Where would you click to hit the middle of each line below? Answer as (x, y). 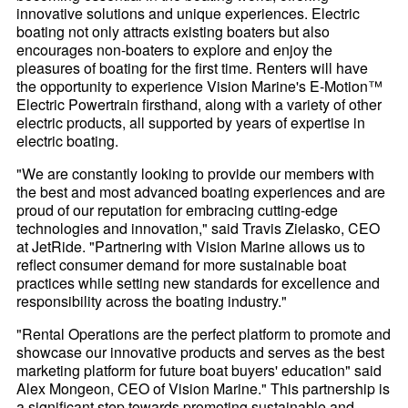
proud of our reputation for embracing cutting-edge (178, 209)
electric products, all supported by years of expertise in (191, 122)
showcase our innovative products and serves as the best (201, 352)
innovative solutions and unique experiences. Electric (189, 13)
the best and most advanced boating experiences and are (201, 191)
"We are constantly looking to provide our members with (196, 173)
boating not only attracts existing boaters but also (173, 31)
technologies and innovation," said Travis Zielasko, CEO (199, 228)
